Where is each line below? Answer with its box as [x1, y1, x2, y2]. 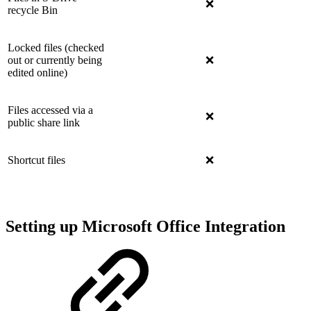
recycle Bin [8, 3, 58, 16]
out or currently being [8, 53, 102, 66]
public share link [8, 116, 80, 128]
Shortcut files [8, 153, 65, 166]
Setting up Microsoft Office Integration [6, 217, 285, 235]
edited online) [8, 66, 67, 78]
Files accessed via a [8, 103, 93, 116]
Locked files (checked [8, 41, 104, 53]
